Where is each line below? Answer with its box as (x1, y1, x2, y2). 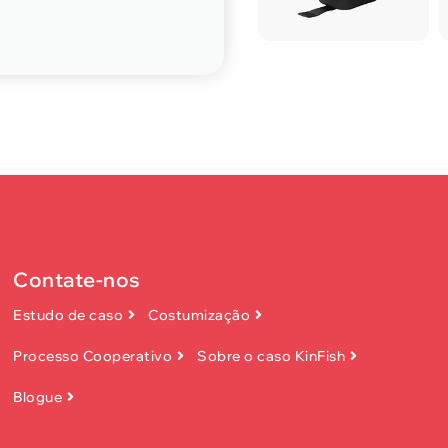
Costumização (148, 305, 251, 324)
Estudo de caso (13, 305, 124, 324)
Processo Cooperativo (13, 346, 173, 365)
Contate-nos (13, 266, 141, 292)
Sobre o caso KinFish (197, 346, 346, 365)
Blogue (13, 387, 63, 406)
